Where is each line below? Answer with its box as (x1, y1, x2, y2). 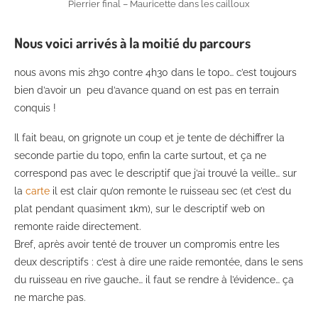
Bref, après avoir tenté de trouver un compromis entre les (14, 238, 280, 250)
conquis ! (14, 102, 56, 114)
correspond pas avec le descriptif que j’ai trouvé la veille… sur (14, 167, 297, 179)
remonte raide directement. (14, 220, 141, 232)
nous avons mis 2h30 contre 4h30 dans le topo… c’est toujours (14, 66, 297, 78)
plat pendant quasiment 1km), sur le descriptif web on (14, 202, 265, 214)
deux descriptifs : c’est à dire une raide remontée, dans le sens (14, 256, 303, 268)
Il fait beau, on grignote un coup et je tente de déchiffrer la (14, 131, 285, 143)
